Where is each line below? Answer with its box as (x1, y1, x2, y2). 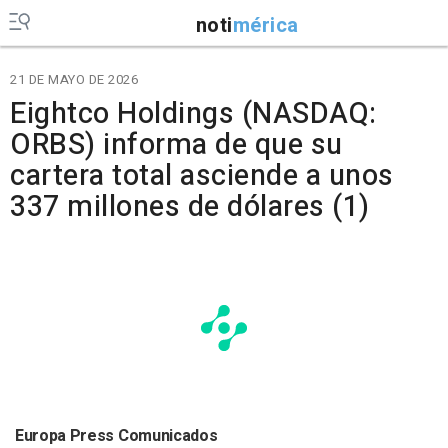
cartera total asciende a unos (10, 155, 394, 197)
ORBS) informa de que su (10, 124, 343, 166)
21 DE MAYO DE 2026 (10, 70, 138, 89)
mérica (232, 10, 299, 40)
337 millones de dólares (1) (10, 186, 370, 228)
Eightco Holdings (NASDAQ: (10, 93, 377, 135)
